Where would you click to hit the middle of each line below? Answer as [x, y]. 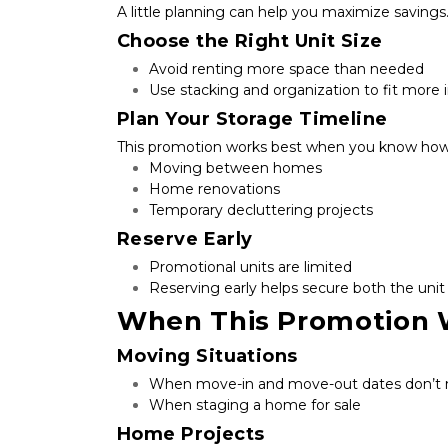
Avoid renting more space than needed [286, 68]
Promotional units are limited [250, 266]
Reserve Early [185, 238]
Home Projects [191, 433]
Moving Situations [207, 355]
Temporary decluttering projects [261, 209]
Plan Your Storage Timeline [252, 118]
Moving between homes [235, 167]
